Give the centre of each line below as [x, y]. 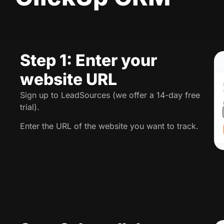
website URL [68, 79]
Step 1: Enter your [88, 60]
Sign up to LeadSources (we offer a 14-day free [110, 95]
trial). [30, 107]
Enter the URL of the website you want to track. [110, 126]
